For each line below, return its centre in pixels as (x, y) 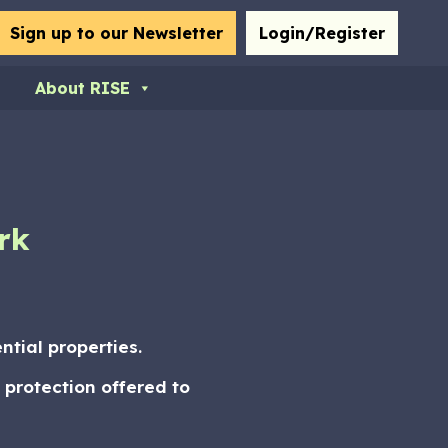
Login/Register (322, 33)
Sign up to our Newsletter (116, 33)
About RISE (82, 88)
